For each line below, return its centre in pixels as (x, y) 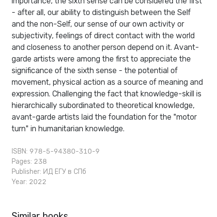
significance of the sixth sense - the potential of (95, 71)
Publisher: (27, 172)
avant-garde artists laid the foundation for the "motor (104, 117)
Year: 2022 (29, 182)
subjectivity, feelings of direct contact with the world (103, 36)
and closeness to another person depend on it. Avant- (105, 47)
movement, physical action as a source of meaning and (107, 82)
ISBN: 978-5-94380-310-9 (56, 152)
